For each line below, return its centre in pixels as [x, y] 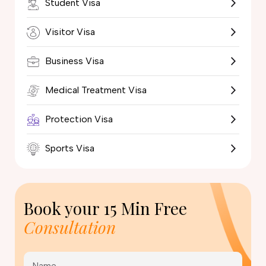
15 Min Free [145, 208]
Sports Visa [69, 148]
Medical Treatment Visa [95, 90]
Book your [64, 208]
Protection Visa [78, 119]
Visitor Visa [69, 31]
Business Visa [73, 61]
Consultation [70, 227]
